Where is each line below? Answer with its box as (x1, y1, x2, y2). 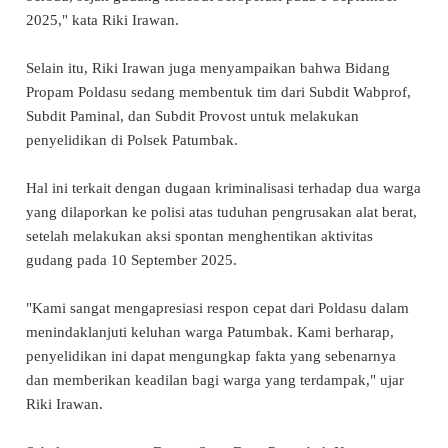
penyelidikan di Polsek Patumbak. (26, 131, 242, 148)
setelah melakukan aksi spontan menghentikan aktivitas (26, 227, 373, 244)
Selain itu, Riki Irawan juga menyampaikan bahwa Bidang (26, 59, 390, 76)
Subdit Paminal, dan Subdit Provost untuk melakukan (26, 107, 359, 124)
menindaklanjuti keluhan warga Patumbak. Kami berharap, (26, 323, 394, 340)
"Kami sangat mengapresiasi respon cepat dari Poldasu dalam (26, 299, 409, 316)
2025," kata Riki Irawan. (26, 11, 179, 28)
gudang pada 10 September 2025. (26, 251, 237, 268)
